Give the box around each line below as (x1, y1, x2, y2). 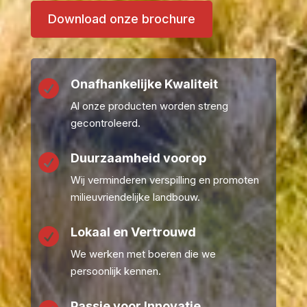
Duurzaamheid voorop (70, 151, 206, 166)
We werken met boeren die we (70, 247, 216, 261)
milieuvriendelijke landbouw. (70, 191, 200, 204)
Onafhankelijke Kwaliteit (70, 77, 218, 92)
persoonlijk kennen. (70, 265, 161, 278)
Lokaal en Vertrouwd (70, 225, 196, 240)
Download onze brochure (47, 12, 195, 26)
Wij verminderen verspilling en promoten (70, 173, 259, 187)
